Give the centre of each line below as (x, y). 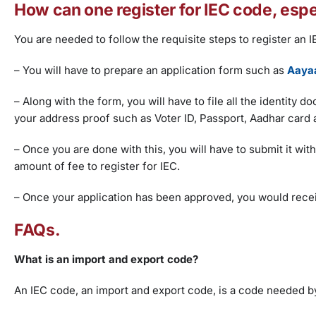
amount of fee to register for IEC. (97, 166)
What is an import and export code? (106, 260)
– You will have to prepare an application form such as (151, 71)
